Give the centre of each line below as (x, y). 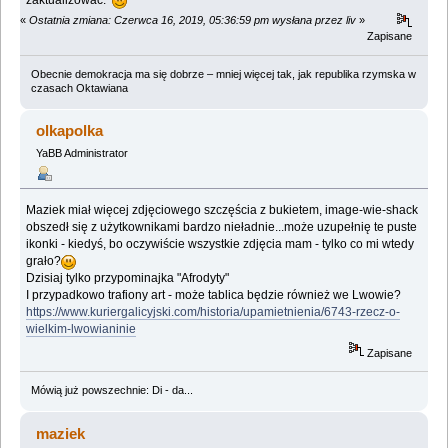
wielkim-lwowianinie (81, 328)
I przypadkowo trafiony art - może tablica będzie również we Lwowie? (214, 294)
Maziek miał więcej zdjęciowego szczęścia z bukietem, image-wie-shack (222, 209)
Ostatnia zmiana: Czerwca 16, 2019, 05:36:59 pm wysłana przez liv (192, 20)
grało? (44, 260)
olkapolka (70, 131)
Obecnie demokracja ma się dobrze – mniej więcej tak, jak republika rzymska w (223, 73)
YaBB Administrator (81, 153)
